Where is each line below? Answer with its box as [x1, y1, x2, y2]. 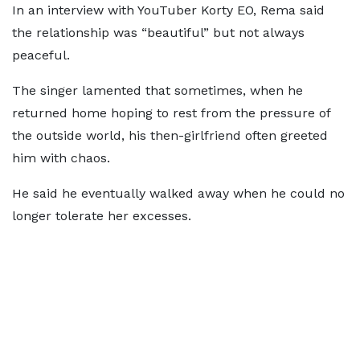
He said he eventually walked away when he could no [12, 186, 345, 201]
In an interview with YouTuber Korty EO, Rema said [12, 2, 325, 18]
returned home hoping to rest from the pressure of [12, 105, 330, 121]
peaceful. [12, 47, 70, 63]
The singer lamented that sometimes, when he [12, 83, 303, 98]
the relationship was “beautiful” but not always [12, 25, 305, 40]
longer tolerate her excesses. [12, 208, 191, 223]
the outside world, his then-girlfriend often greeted [12, 128, 328, 143]
